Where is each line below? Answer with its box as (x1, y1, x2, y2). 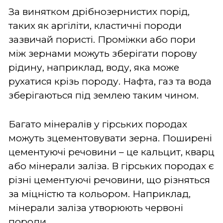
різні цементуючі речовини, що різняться (8, 174, 210, 186)
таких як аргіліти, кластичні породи (8, 19, 182, 31)
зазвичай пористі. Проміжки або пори (8, 33, 196, 45)
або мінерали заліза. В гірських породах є (8, 160, 214, 172)
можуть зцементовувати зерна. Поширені (8, 132, 212, 144)
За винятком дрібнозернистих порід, (8, 5, 190, 17)
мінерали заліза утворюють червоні (8, 202, 183, 214)
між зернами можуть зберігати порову (8, 47, 197, 59)
